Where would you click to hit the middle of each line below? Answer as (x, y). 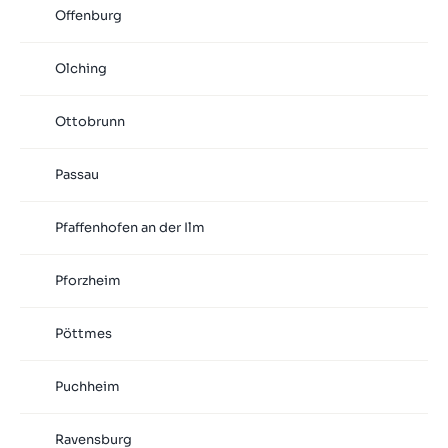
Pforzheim (87, 281)
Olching (80, 69)
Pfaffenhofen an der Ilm (129, 228)
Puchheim (87, 387)
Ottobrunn (89, 122)
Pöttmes (83, 334)
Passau (76, 175)
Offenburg (88, 16)
